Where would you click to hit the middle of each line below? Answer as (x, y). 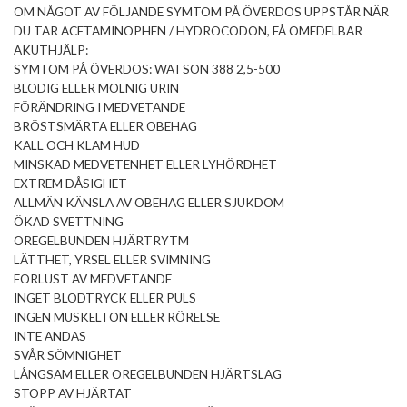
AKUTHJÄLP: (51, 50)
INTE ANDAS (50, 337)
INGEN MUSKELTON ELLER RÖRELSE (117, 318)
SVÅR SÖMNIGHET (68, 356)
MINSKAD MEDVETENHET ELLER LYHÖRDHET (145, 165)
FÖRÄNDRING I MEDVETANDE (99, 108)
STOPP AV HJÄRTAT (73, 394)
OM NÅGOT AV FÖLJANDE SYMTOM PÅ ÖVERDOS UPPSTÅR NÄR (201, 12)
